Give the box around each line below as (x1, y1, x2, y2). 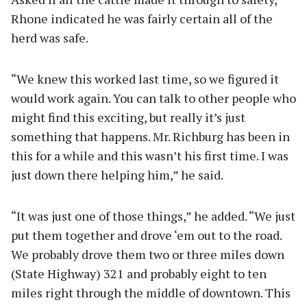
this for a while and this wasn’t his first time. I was (11, 147, 288, 164)
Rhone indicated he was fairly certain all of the (11, 10, 273, 27)
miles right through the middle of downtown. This (11, 284, 291, 301)
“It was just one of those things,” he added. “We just (11, 207, 295, 224)
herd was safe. (11, 29, 88, 46)
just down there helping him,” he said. (11, 166, 223, 183)
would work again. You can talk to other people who (11, 89, 296, 106)
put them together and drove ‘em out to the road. (11, 226, 282, 243)
